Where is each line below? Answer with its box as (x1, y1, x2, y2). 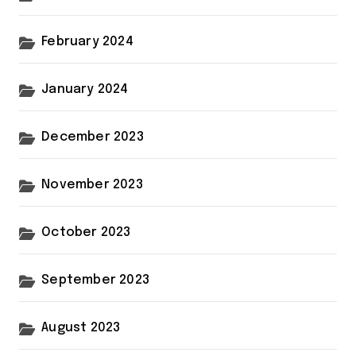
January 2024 (41, 82, 129, 96)
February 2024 (41, 34, 133, 48)
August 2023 (41, 320, 121, 335)
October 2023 (41, 225, 131, 239)
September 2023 (41, 273, 150, 287)
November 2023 (41, 177, 143, 192)
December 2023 (41, 130, 144, 144)
